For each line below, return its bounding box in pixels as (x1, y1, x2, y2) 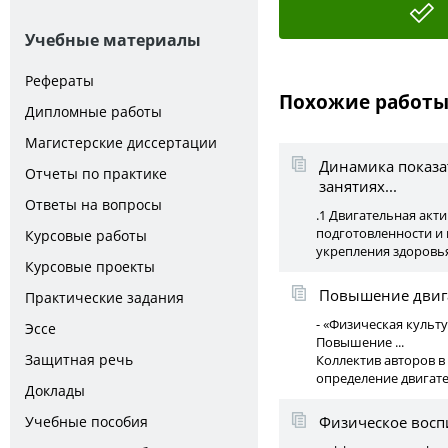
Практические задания (25, 288, 184, 307)
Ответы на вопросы (25, 195, 162, 214)
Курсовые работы (25, 226, 147, 245)
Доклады (25, 381, 85, 400)
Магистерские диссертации (25, 133, 217, 152)
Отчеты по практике (25, 164, 167, 183)
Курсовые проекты (25, 257, 155, 276)
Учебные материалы (25, 29, 201, 51)
